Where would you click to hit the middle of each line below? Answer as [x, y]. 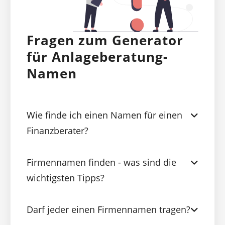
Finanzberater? [58, 131]
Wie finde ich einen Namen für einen [104, 115]
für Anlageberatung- [97, 57]
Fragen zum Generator [105, 40]
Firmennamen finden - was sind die [101, 162]
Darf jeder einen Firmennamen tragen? [108, 210]
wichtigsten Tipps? [66, 178]
